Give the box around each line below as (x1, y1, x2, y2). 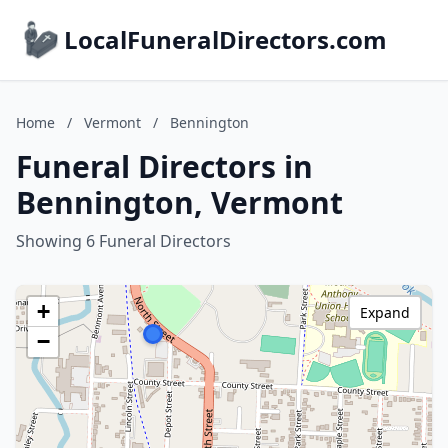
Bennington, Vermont (16, 182, 343, 223)
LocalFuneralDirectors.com (64, 23, 387, 56)
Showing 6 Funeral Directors (16, 230, 231, 252)
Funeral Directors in (16, 146, 313, 187)
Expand (360, 303, 410, 322)
